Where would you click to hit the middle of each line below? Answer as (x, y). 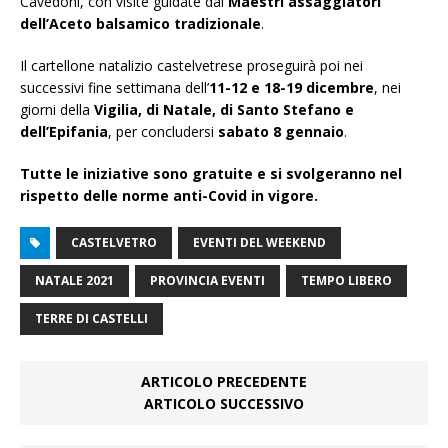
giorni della (57, 110)
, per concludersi (163, 132)
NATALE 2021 (74, 281)
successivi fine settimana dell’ (114, 88)
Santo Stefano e (295, 110)
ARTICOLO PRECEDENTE (224, 382)
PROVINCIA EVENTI (207, 281)
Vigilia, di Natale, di (163, 110)
